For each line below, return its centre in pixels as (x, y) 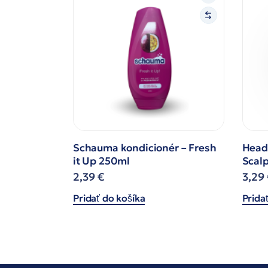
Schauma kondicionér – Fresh (145, 147)
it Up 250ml (102, 161)
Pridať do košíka (109, 198)
